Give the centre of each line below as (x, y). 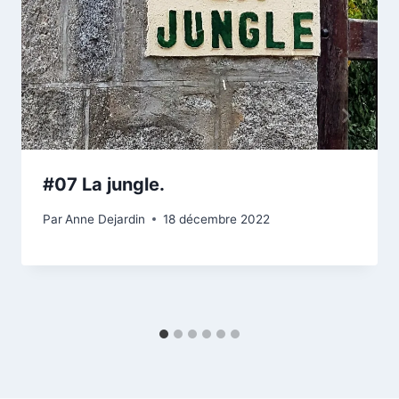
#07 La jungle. (104, 185)
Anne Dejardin (106, 219)
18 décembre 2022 (217, 219)
